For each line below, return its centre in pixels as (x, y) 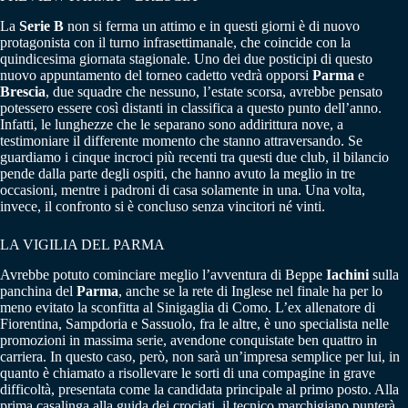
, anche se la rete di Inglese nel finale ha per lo (250, 291)
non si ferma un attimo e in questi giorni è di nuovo (212, 25)
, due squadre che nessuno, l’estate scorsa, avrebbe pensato (214, 91)
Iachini (347, 274)
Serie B (41, 25)
